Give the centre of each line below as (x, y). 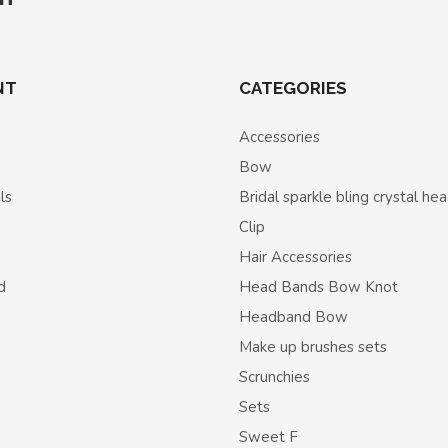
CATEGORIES (293, 88)
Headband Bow (293, 317)
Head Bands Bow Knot (318, 287)
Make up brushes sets (313, 347)
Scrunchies (274, 377)
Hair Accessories (295, 257)
